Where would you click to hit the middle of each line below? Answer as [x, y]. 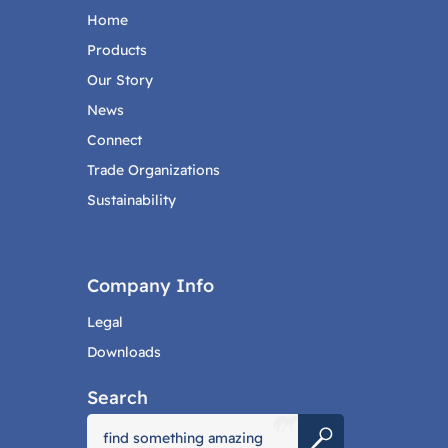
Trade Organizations [153, 170]
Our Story [119, 80]
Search [117, 398]
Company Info [150, 286]
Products [116, 50]
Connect [114, 140]
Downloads [123, 352]
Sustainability [131, 200]
